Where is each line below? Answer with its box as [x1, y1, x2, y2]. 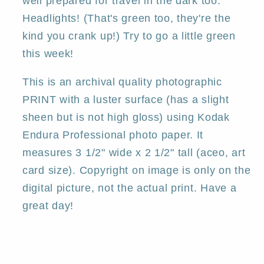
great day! [22, 200, 74, 212]
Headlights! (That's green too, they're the [22, 12, 231, 25]
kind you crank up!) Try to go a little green [22, 30, 236, 42]
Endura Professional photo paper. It [22, 129, 204, 141]
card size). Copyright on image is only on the [22, 164, 251, 177]
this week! [22, 48, 74, 60]
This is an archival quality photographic [22, 76, 222, 88]
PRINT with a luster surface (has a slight [22, 94, 229, 106]
